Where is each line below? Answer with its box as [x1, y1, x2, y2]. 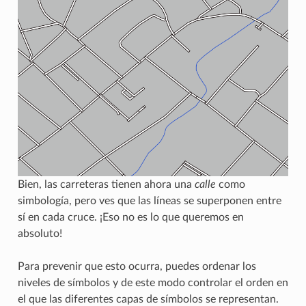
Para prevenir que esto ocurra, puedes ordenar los [17, 261, 256, 273]
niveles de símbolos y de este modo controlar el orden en [17, 277, 288, 289]
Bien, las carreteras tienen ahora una [17, 179, 195, 191]
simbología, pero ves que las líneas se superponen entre [17, 195, 281, 207]
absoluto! [17, 228, 62, 240]
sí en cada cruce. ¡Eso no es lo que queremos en [17, 212, 244, 223]
